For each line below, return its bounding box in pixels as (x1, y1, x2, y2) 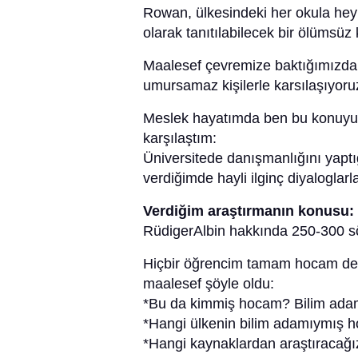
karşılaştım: (143, 130, 217, 147)
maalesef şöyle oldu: (143, 276, 274, 292)
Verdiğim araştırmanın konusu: (143, 203, 354, 220)
